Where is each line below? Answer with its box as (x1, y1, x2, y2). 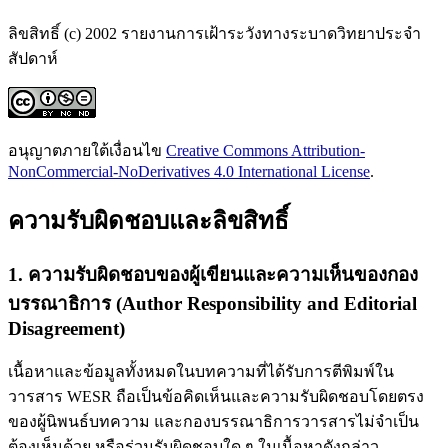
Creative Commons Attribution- (166, 142, 365, 160)
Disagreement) (8, 318, 125, 340)
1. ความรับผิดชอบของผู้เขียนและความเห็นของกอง (8, 264, 418, 286)
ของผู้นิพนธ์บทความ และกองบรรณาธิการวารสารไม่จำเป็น (8, 412, 419, 430)
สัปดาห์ (8, 50, 58, 68)
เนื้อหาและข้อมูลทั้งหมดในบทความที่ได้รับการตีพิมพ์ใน (8, 362, 394, 380)
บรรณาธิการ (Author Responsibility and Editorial (8, 293, 417, 315)
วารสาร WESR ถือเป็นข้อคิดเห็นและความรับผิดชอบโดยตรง (8, 387, 424, 405)
